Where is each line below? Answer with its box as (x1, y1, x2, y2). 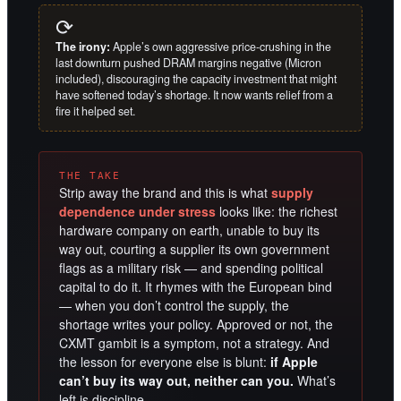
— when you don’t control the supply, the (59, 295, 289, 314)
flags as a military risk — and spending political (59, 258, 323, 277)
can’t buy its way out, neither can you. (59, 371, 294, 389)
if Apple (270, 352, 318, 371)
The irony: (55, 38, 110, 55)
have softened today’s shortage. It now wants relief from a (55, 86, 333, 103)
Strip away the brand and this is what (59, 183, 271, 201)
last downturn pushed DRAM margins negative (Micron (55, 54, 321, 71)
